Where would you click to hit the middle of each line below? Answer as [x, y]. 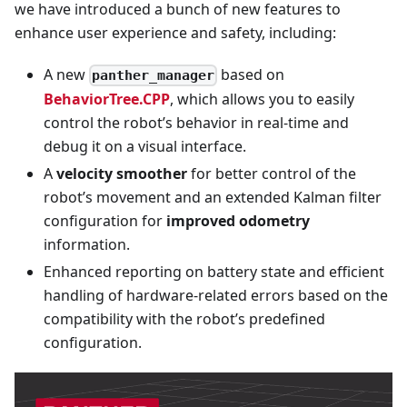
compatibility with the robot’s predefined [184, 318]
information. [87, 244]
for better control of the [272, 173]
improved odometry [238, 220]
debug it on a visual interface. [145, 146]
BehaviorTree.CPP [107, 99]
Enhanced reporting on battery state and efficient [214, 271]
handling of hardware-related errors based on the [216, 295]
